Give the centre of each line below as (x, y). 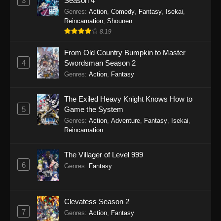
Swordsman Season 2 (100, 63)
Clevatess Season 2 (97, 201)
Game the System (94, 110)
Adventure (126, 121)
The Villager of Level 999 (104, 155)
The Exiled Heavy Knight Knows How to (128, 99)
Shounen (120, 21)
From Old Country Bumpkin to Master (125, 52)
